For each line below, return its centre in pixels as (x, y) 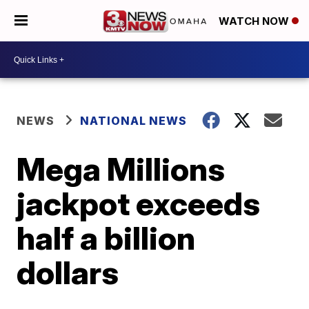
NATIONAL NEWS (134, 121)
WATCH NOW (255, 21)
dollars (68, 272)
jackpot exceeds (139, 203)
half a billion (106, 238)
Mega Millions (121, 169)
